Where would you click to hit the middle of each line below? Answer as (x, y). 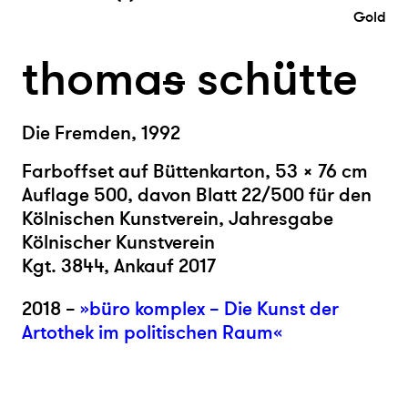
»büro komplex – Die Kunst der (209, 309)
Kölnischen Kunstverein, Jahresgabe (178, 219)
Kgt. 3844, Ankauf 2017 (119, 266)
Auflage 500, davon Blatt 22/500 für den (197, 195)
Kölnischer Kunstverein (118, 242)
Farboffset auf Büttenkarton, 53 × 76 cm (195, 171)
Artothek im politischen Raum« (152, 332)
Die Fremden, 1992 (101, 133)
